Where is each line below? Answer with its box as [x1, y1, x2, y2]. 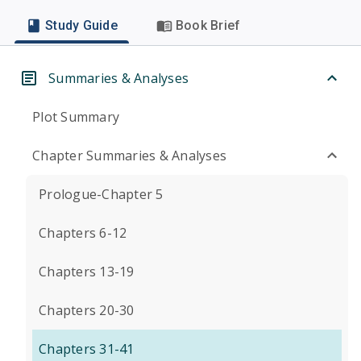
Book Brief [175, 18, 241, 33]
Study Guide [45, 18, 118, 33]
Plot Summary [32, 108, 119, 126]
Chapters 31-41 [39, 340, 135, 358]
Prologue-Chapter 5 [39, 185, 164, 203]
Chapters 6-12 [39, 224, 127, 242]
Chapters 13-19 [39, 263, 135, 280]
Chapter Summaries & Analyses [32, 147, 226, 164]
